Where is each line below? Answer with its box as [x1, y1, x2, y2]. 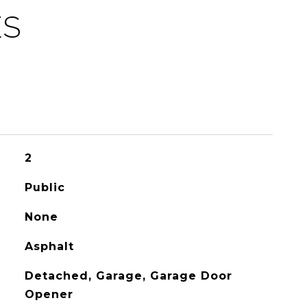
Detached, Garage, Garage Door [24, 269, 232, 282]
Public [24, 181, 65, 194]
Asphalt [24, 240, 74, 253]
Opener [24, 288, 73, 301]
